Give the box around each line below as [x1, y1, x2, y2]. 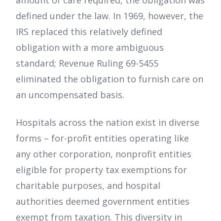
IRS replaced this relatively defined [16, 25, 162, 37]
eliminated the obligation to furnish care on [16, 73, 203, 85]
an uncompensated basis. [16, 88, 124, 101]
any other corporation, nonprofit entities [16, 147, 191, 160]
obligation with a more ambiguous [16, 41, 164, 53]
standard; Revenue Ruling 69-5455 [16, 57, 158, 69]
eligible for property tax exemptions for [16, 163, 187, 176]
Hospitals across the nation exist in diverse [16, 116, 199, 128]
